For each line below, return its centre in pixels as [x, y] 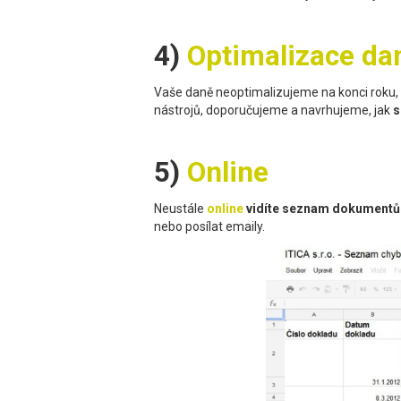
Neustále [180, 209]
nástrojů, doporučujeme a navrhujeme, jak [273, 111]
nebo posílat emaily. [209, 227]
